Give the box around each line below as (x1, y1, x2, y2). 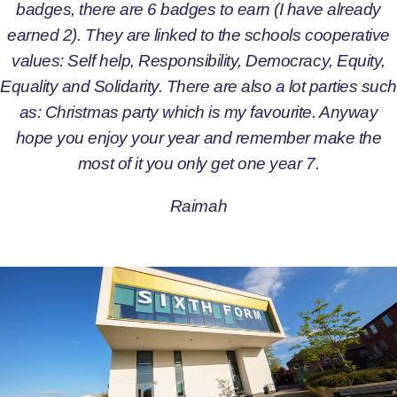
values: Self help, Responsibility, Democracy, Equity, (12, 50, 385, 70)
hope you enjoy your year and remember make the (15, 127, 382, 147)
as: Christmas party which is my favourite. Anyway (19, 101, 378, 121)
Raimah (169, 195, 228, 215)
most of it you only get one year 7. (77, 152, 320, 173)
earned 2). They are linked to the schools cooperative (7, 24, 390, 44)
